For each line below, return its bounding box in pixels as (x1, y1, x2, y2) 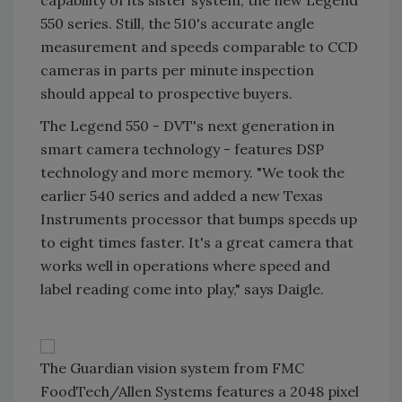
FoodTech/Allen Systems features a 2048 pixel (40, 382, 359, 400)
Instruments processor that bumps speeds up (40, 210, 357, 228)
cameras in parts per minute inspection (40, 61, 314, 79)
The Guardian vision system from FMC (40, 359, 304, 377)
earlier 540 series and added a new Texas (40, 187, 323, 205)
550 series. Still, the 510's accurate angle (40, 14, 314, 32)
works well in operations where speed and (40, 257, 330, 275)
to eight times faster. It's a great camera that (40, 233, 354, 251)
